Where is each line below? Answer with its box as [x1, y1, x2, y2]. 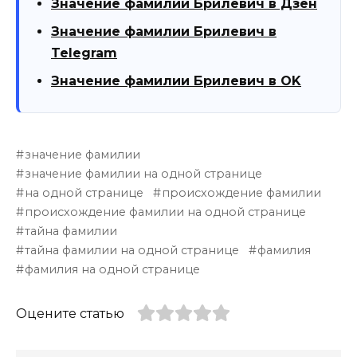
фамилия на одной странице [25, 261, 201, 277]
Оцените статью [16, 305, 124, 321]
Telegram [51, 45, 117, 61]
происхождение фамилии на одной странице [25, 204, 307, 219]
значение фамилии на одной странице [25, 166, 263, 181]
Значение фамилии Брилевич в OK [51, 73, 301, 88]
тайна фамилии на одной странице [25, 242, 240, 257]
